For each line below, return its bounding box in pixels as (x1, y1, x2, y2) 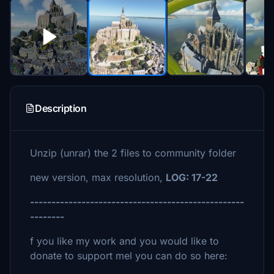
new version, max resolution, (30, 171, 166, 183)
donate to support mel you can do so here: (30, 250, 228, 262)
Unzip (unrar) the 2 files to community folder (30, 147, 236, 159)
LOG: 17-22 (166, 171, 220, 183)
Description (35, 102, 87, 114)
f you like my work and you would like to (30, 235, 219, 247)
